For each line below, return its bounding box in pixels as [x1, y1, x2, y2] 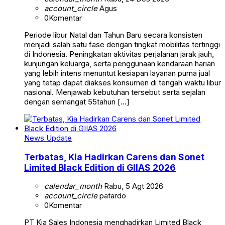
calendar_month [44, 181, 102, 191]
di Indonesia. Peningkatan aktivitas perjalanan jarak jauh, [24, 49, 214, 59]
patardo [97, 191, 126, 201]
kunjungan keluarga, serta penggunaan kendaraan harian [24, 59, 215, 69]
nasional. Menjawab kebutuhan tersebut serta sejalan [24, 87, 205, 97]
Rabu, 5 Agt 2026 [102, 181, 163, 191]
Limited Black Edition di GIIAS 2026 [24, 162, 176, 173]
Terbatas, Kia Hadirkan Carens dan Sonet [24, 151, 204, 162]
